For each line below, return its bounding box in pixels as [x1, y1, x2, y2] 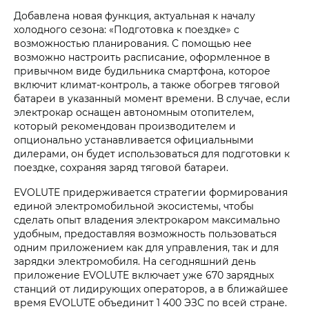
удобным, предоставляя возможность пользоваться [14, 227, 277, 241]
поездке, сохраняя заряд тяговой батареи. [14, 161, 228, 175]
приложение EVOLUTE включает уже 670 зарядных [14, 268, 274, 282]
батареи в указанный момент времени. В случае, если [14, 92, 290, 106]
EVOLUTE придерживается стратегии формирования [14, 186, 288, 199]
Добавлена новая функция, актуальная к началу [14, 9, 255, 23]
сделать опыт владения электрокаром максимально [14, 213, 280, 227]
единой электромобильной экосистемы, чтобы [14, 199, 254, 213]
